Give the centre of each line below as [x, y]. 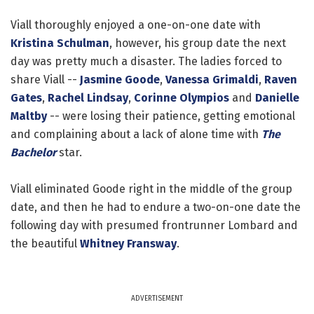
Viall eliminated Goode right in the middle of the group [151, 189]
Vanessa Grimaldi [212, 80]
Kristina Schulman [60, 43]
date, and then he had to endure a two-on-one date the [156, 207]
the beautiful [45, 244]
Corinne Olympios [182, 98]
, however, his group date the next [198, 43]
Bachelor [33, 153]
